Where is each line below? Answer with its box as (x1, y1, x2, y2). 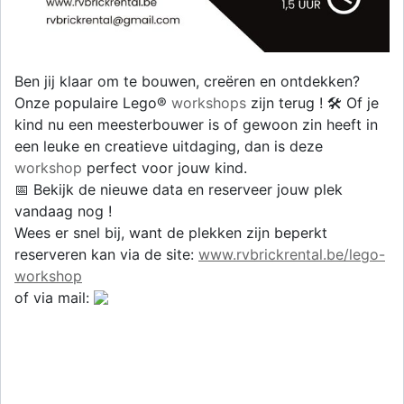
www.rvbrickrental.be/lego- (198, 244, 385, 263)
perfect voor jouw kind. (82, 158, 247, 177)
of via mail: (14, 288, 94, 307)
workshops (171, 93, 246, 112)
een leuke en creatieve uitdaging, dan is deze (14, 136, 323, 155)
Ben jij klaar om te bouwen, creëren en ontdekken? (14, 71, 360, 90)
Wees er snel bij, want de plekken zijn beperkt (14, 223, 327, 242)
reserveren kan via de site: (14, 244, 198, 263)
